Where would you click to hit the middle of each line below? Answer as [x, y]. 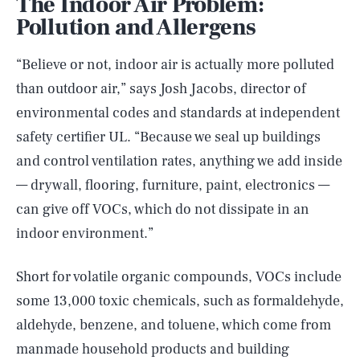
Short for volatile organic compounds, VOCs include [179, 277]
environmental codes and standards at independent [178, 113]
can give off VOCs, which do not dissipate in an [163, 209]
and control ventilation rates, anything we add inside [179, 161]
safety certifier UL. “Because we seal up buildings [168, 137]
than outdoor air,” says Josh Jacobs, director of [161, 89]
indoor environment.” [85, 233]
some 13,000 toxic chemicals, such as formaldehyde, [180, 301]
